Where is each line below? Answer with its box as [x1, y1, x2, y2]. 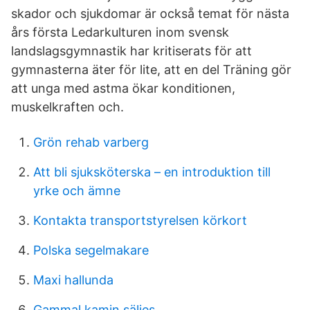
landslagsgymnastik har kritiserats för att [11, 44, 252, 58]
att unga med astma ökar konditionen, [11, 81, 235, 95]
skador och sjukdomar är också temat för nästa [11, 6, 289, 21]
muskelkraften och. [11, 100, 124, 114]
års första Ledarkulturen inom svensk [11, 25, 229, 39]
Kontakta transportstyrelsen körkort [33, 213, 247, 228]
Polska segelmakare [33, 243, 149, 257]
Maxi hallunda [33, 273, 113, 287]
